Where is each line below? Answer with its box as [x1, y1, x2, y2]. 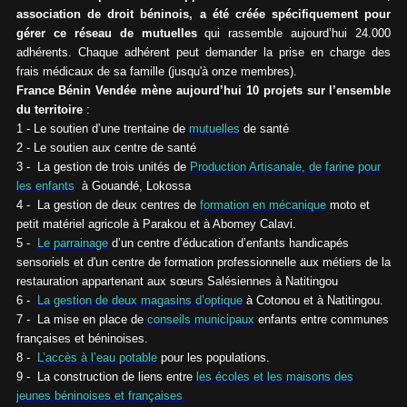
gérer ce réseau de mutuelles [15, 25, 197, 40]
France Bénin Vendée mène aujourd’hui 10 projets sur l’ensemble [15, 83, 392, 97]
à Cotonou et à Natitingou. [242, 293, 383, 307]
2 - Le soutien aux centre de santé [15, 140, 196, 154]
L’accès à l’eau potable [36, 350, 157, 364]
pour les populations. [156, 350, 270, 364]
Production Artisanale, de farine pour [189, 159, 381, 174]
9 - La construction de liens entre [15, 369, 196, 383]
